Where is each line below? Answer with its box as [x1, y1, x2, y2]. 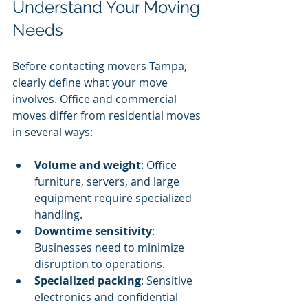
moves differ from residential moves [12, 108, 203, 124]
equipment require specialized [34, 190, 195, 206]
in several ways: [12, 124, 93, 140]
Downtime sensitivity [34, 223, 152, 239]
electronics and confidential [34, 289, 181, 305]
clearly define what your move [12, 75, 170, 91]
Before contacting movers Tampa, [12, 58, 190, 74]
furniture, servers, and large [34, 174, 182, 190]
